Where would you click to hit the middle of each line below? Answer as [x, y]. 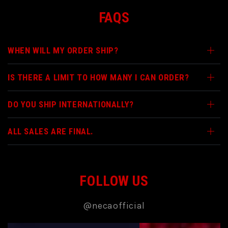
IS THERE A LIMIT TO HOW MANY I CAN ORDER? [98, 78]
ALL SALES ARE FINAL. [51, 132]
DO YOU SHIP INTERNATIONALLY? [71, 105]
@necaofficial [114, 206]
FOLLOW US [114, 181]
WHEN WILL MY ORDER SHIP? [63, 51]
